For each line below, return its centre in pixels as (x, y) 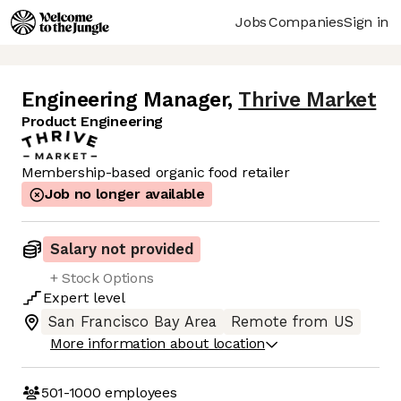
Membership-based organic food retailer (156, 173)
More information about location (158, 344)
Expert (66, 298)
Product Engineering (92, 122)
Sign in (366, 21)
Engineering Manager (125, 100)
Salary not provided (122, 250)
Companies (306, 21)
